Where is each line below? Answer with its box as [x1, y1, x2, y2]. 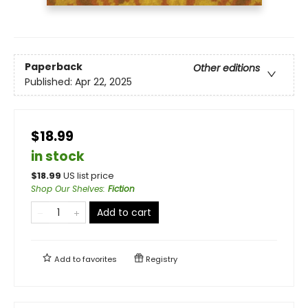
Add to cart [97, 205, 151, 219]
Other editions [193, 61, 260, 76]
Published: [25, 75, 75, 89]
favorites [82, 253, 117, 265]
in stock [31, 146, 85, 166]
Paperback [25, 60, 82, 74]
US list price [63, 169, 114, 181]
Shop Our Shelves [31, 182, 103, 195]
